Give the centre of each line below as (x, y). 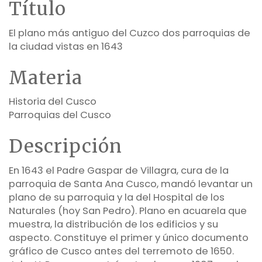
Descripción (65, 146)
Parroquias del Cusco (60, 115)
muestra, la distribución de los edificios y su (113, 224)
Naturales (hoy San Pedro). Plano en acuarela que (128, 211)
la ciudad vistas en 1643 (66, 46)
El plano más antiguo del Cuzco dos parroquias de (130, 33)
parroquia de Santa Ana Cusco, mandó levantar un (131, 184)
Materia (46, 77)
